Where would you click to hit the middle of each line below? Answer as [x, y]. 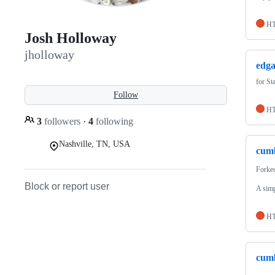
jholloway [49, 55]
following [113, 121]
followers [62, 121]
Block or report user [67, 186]
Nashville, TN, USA [95, 144]
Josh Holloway [71, 38]
